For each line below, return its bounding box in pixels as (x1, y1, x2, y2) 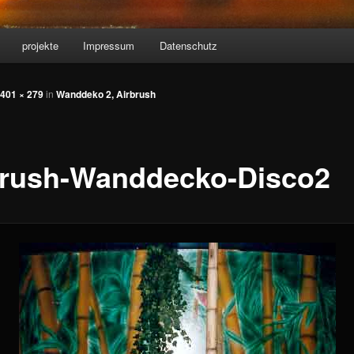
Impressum (83, 38, 135, 54)
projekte (21, 38, 58, 54)
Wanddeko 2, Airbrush (56, 87, 156, 102)
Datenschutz (159, 38, 217, 54)
